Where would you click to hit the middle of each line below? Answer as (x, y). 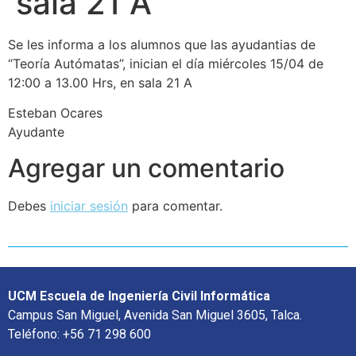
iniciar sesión (89, 205)
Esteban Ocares (55, 113)
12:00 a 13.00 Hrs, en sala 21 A (100, 82)
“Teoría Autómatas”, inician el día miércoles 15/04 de (166, 63)
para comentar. (175, 205)
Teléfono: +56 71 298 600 (79, 334)
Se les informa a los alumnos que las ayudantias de (162, 44)
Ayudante (36, 132)
